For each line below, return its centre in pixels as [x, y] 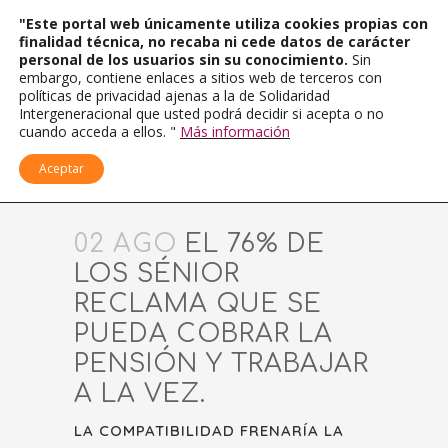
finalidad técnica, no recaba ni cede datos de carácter [214, 41]
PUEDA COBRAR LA [203, 334]
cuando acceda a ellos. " [99, 131]
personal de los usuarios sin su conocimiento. [185, 59]
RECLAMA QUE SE [198, 304]
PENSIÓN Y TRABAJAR [221, 364]
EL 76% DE [251, 244]
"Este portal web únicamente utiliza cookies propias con [223, 23]
